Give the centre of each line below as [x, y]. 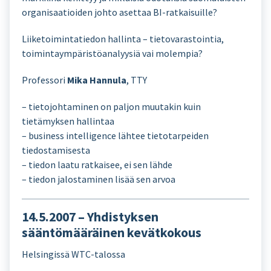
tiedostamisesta [56, 150]
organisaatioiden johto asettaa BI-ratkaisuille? [119, 12]
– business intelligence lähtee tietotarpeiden [115, 135]
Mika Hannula [97, 80]
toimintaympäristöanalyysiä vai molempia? [112, 53]
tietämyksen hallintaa [68, 121]
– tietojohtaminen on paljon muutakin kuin [111, 106]
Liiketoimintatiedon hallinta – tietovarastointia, [123, 39]
